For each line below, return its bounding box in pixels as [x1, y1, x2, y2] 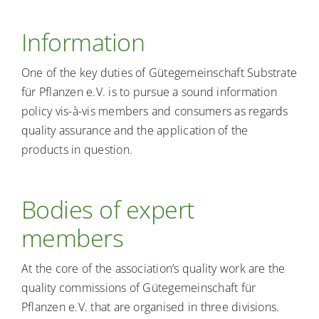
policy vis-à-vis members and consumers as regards [21, 103, 288, 120]
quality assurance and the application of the [21, 122, 249, 139]
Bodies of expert [21, 193, 194, 226]
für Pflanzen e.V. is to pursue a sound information [21, 84, 277, 100]
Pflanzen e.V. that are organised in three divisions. [21, 299, 280, 315]
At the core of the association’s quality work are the [21, 261, 286, 277]
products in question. [21, 142, 133, 158]
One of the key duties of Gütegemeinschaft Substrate [21, 65, 298, 81]
